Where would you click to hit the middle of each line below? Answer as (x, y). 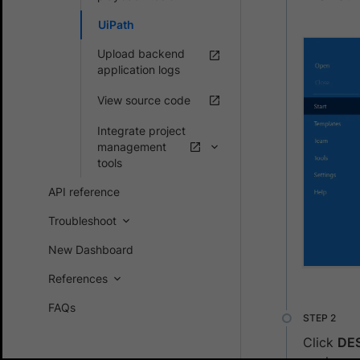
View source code (144, 100)
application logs (139, 70)
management (132, 147)
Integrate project (141, 131)
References (78, 278)
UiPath (116, 25)
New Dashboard (91, 250)
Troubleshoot (82, 221)
